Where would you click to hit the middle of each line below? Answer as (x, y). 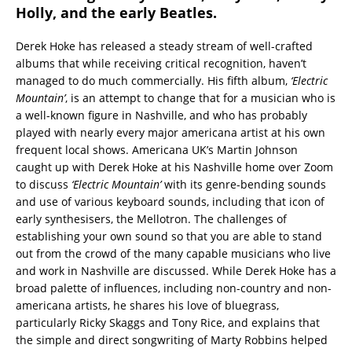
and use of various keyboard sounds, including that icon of (170, 201)
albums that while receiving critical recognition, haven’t (161, 63)
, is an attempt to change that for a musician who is (200, 97)
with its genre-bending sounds (245, 184)
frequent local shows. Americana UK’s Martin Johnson (157, 149)
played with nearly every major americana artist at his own (170, 132)
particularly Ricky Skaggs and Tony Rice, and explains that (168, 322)
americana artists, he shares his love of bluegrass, (147, 305)
